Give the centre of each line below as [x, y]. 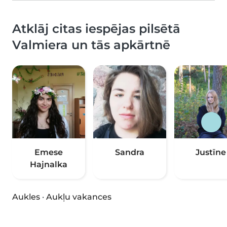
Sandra [130, 153]
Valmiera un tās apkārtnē [91, 45]
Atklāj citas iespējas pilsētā [96, 29]
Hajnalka [49, 165]
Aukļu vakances [79, 197]
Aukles [26, 197]
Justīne [211, 153]
